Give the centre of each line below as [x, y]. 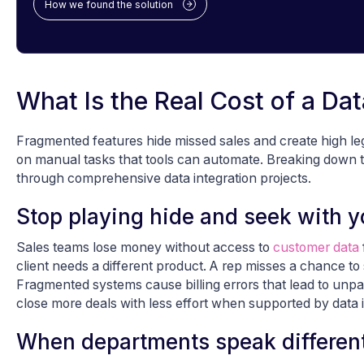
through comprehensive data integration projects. [164, 179]
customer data [316, 248]
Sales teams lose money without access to [145, 248]
